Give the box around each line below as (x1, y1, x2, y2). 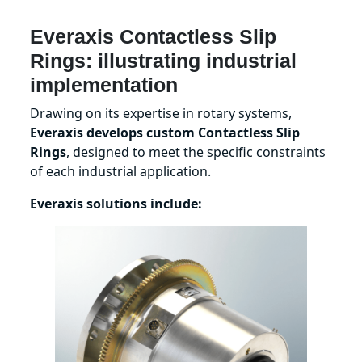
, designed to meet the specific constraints (66, 142, 326, 161)
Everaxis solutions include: (30, 194, 203, 213)
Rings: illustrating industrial (30, 48, 297, 72)
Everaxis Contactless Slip (30, 24, 277, 48)
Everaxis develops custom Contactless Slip (30, 123, 301, 141)
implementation (30, 73, 179, 96)
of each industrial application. (30, 162, 212, 180)
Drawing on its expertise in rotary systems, (30, 103, 293, 122)
